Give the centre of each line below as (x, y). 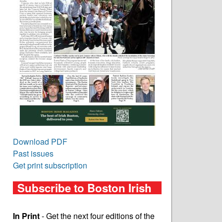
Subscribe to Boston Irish (84, 188)
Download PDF (40, 142)
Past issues (33, 154)
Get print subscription (50, 166)
